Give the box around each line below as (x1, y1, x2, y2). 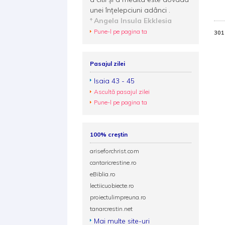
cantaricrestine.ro (90, 159, 137, 166)
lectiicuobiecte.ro (90, 182, 135, 189)
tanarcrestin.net (90, 205, 133, 212)
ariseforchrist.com (90, 147, 140, 155)
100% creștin (90, 131, 128, 138)
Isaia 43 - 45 (94, 76, 135, 85)
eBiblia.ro (90, 170, 116, 178)
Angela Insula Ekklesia (94, 16, 172, 25)
